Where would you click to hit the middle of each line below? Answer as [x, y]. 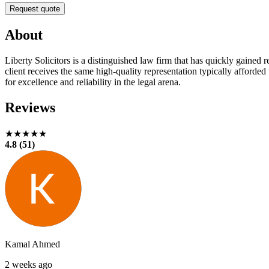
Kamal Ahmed [32, 244]
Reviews [30, 107]
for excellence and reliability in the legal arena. [93, 82]
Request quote [35, 8]
